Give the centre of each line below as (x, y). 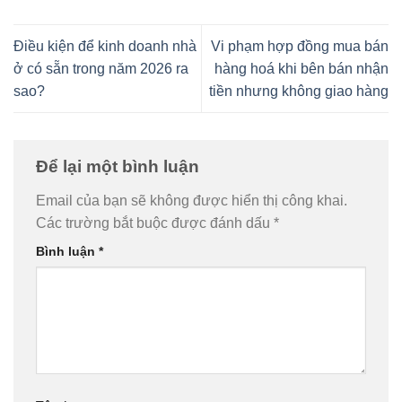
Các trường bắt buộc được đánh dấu (155, 223)
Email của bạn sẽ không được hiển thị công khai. (192, 200)
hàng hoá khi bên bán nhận (301, 68)
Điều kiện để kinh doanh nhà (105, 46)
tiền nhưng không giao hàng (299, 91)
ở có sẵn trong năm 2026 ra (101, 68)
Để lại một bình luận (120, 167)
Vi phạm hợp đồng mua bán (300, 46)
